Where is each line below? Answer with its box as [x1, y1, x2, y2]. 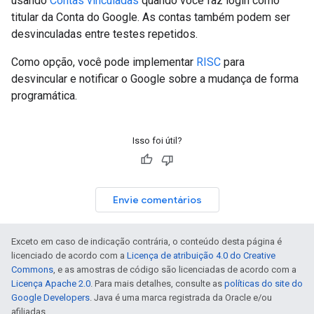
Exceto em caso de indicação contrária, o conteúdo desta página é [11, 236, 282, 247]
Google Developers [11, 292, 90, 303]
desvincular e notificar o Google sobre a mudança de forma [11, 72, 299, 86]
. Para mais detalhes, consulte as [90, 278, 224, 289]
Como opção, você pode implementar [11, 55, 196, 69]
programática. [11, 89, 77, 103]
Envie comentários [112, 193, 202, 207]
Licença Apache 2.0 [11, 278, 90, 289]
